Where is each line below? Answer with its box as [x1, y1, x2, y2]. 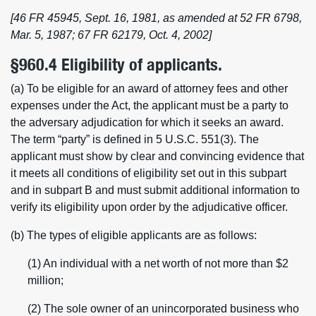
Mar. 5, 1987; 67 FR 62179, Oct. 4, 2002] [11, 29, 212, 41]
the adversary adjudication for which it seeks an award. [11, 116, 284, 128]
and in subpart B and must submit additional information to [11, 184, 300, 196]
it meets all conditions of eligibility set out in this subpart [11, 167, 286, 179]
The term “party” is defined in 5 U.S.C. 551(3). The [11, 133, 259, 145]
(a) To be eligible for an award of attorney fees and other [11, 83, 288, 95]
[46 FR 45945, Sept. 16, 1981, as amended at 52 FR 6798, [11, 12, 302, 24]
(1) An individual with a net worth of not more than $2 [28, 257, 288, 269]
